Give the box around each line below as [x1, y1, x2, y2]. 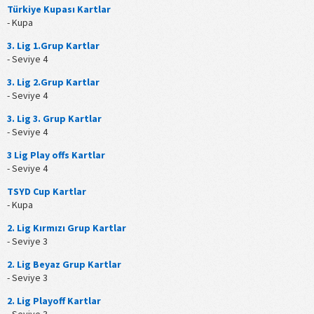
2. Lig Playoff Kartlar [7, 294, 101, 308]
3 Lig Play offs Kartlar [7, 149, 105, 162]
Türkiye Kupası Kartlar [7, 3, 111, 16]
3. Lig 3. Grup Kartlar [7, 112, 102, 125]
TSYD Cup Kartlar [7, 185, 86, 198]
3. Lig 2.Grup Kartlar [7, 76, 100, 89]
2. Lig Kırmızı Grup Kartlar [7, 221, 126, 235]
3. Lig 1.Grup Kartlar [7, 39, 100, 53]
